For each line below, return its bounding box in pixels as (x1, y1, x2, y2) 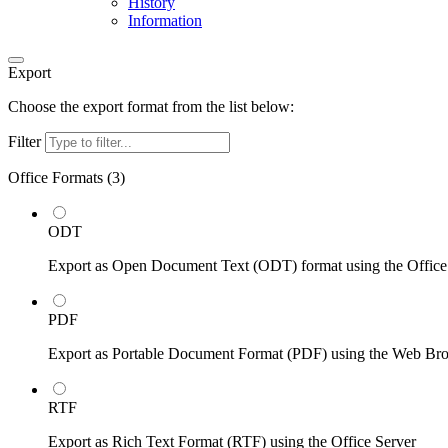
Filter (8, 132, 45, 150)
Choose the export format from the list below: (8, 97, 294, 115)
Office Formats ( (8, 168, 112, 186)
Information (128, 11, 202, 29)
